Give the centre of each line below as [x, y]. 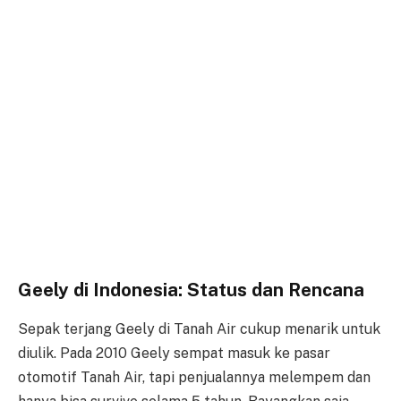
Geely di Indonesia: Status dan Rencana [191, 290]
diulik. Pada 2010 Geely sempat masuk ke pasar [174, 353]
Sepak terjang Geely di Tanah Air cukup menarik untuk [199, 328]
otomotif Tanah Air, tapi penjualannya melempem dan [194, 377]
